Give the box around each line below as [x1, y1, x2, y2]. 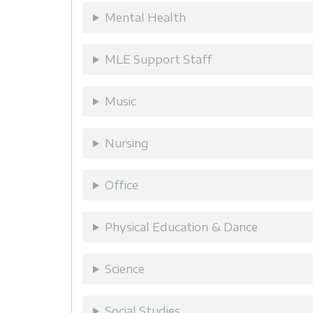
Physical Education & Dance [104, 219, 258, 234]
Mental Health [104, 10, 186, 24]
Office [104, 177, 138, 192]
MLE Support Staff [104, 52, 212, 66]
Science [104, 261, 145, 276]
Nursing [104, 136, 149, 150]
